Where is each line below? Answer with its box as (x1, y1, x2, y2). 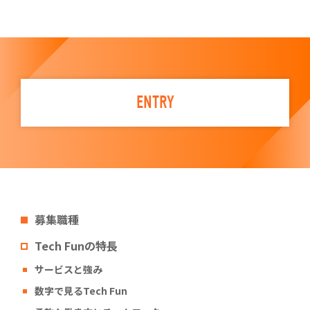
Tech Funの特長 (35, 237, 118, 254)
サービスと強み (35, 262, 102, 276)
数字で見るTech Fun (35, 284, 127, 298)
